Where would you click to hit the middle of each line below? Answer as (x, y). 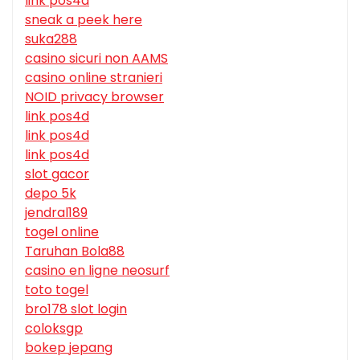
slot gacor (57, 174)
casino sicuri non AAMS (96, 59)
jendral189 (56, 213)
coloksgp (54, 329)
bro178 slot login (76, 309)
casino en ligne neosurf (97, 271)
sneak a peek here (84, 20)
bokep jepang (69, 348)
